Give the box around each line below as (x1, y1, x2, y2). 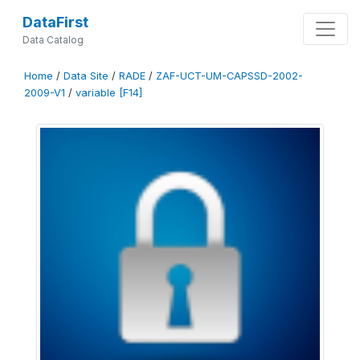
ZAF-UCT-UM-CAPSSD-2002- (156, 70, 303, 82)
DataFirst (22, 14, 88, 31)
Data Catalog (22, 34, 84, 46)
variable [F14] (76, 87, 142, 99)
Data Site (63, 70, 108, 82)
